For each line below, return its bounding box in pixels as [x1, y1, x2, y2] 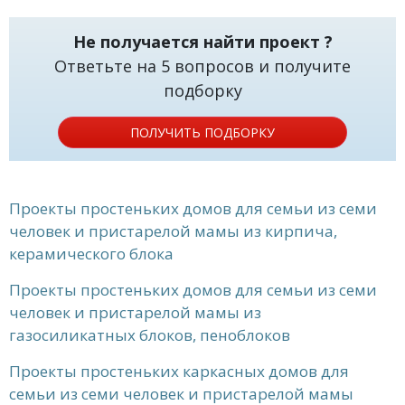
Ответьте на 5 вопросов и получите [54, 55, 351, 77]
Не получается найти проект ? [72, 31, 333, 52]
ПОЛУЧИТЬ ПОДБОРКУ [130, 124, 275, 141]
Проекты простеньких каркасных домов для [9, 361, 349, 381]
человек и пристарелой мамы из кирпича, [9, 221, 337, 241]
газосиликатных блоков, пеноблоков [9, 325, 290, 345]
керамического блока [9, 243, 174, 264]
